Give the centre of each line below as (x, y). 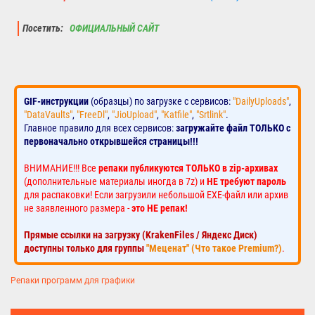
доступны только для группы (85, 249)
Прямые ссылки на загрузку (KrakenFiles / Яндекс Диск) (141, 235)
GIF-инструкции (56, 102)
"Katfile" (176, 115)
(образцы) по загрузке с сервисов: (161, 102)
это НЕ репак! (160, 208)
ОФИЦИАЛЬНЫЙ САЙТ (113, 29)
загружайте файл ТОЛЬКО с (233, 128)
